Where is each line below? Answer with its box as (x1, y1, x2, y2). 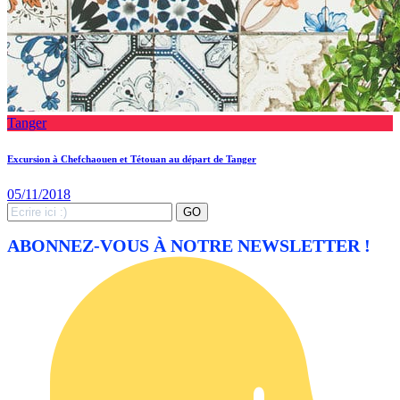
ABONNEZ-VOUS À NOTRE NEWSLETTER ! (7, 236, 371, 256)
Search (6, 201, 45, 217)
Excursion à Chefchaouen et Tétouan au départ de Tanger (7, 153, 256, 164)
